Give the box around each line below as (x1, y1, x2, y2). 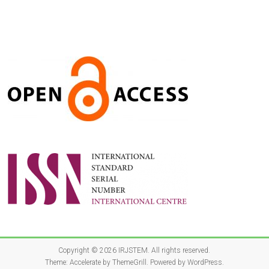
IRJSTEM (118, 246, 148, 255)
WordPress (187, 258, 222, 267)
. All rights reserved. (148, 246, 211, 255)
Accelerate (69, 258, 101, 267)
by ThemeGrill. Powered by (100, 258, 187, 267)
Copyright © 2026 (58, 246, 119, 255)
